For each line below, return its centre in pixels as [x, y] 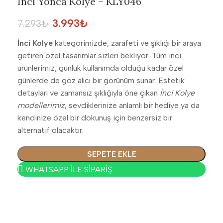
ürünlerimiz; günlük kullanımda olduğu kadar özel [101, 68]
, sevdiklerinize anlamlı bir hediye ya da [132, 105]
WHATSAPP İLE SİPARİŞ [68, 169]
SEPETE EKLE [111, 154]
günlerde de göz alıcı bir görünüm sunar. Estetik [101, 80]
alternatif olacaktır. [51, 130]
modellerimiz [41, 105]
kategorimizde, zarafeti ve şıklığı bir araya [127, 43]
